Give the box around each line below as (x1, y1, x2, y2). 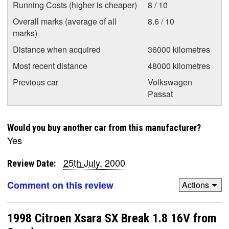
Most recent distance (13, 59, 87, 72)
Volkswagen (148, 76, 192, 88)
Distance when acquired (13, 43, 101, 55)
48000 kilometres (148, 59, 210, 72)
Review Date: (7, 157, 56, 169)
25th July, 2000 (63, 155, 125, 169)
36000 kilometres (148, 43, 210, 55)
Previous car (13, 76, 58, 88)
